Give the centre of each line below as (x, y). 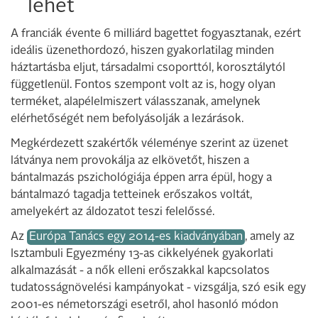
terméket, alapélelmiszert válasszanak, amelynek (136, 102)
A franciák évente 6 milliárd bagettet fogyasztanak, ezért (156, 34)
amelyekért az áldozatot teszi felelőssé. (113, 212)
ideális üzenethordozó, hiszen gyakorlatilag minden (142, 51)
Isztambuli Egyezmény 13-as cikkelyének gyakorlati (142, 254)
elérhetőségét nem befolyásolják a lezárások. (127, 119)
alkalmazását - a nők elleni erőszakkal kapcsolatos (140, 271)
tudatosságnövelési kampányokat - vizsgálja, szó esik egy (158, 288)
